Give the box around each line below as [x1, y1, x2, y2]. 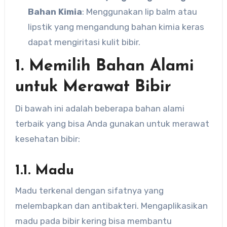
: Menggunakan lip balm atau [82, 6, 198, 17]
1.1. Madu [15, 163, 74, 178]
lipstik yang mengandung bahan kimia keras [28, 21, 205, 32]
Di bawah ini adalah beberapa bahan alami [15, 103, 184, 113]
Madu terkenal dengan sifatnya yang [15, 185, 164, 196]
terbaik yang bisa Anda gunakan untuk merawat [15, 118, 209, 129]
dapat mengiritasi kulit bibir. [28, 36, 141, 47]
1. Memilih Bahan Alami [15, 58, 194, 74]
